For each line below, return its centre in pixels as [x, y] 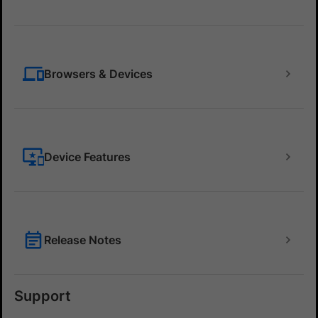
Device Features [87, 157]
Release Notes [83, 240]
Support [43, 296]
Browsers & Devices [98, 74]
